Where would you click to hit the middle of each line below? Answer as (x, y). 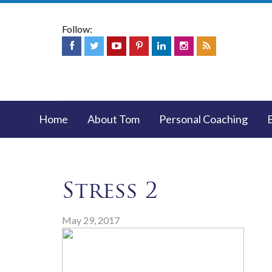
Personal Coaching (203, 119)
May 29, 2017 (91, 220)
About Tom (114, 119)
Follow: (77, 29)
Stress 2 (110, 190)
